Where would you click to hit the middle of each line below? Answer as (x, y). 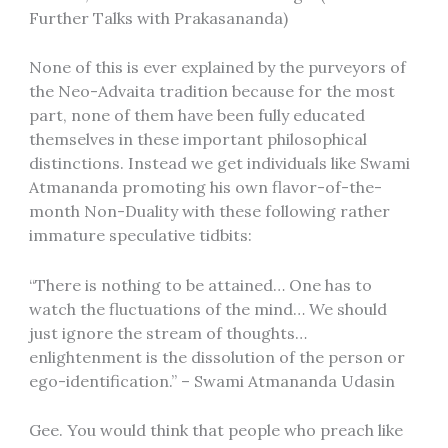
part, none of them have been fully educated (196, 115)
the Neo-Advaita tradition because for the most (211, 91)
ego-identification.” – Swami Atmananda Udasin (211, 380)
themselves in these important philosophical (197, 139)
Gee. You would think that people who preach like (215, 430)
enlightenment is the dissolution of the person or (216, 356)
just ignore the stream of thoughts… (167, 332)
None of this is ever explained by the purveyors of (217, 67)
